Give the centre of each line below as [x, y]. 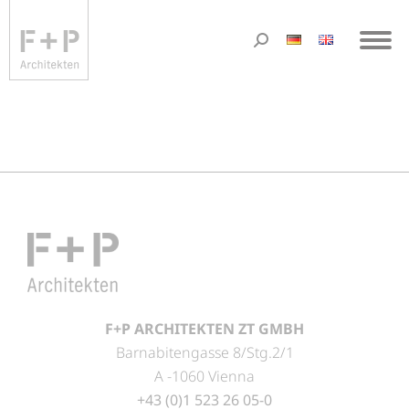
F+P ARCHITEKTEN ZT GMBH [204, 329]
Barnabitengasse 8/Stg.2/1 [204, 353]
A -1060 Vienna [204, 377]
